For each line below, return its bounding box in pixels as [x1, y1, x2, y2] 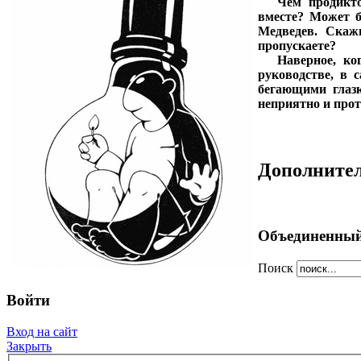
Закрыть [6, 339, 52, 354]
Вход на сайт [6, 325, 77, 339]
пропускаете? [258, 39, 336, 53]
